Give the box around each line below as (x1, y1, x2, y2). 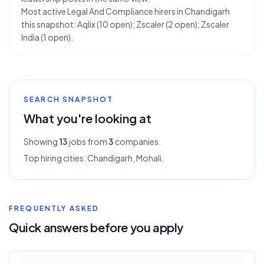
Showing (24, 136, 59, 147)
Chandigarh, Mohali (87, 153, 161, 163)
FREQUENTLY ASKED (9, 204, 100, 213)
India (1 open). (21, 32, 73, 42)
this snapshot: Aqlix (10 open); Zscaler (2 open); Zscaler (21, 19, 229, 29)
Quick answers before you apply (9, 220, 183, 235)
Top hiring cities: (24, 153, 87, 163)
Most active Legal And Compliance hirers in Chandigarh (21, 6, 230, 16)
